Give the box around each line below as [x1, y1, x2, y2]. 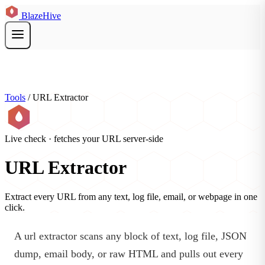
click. [5, 202, 25, 212]
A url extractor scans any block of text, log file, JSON [14, 230, 247, 242]
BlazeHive [21, 11, 61, 21]
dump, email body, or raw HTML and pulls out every [14, 247, 243, 260]
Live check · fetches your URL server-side [5, 134, 163, 144]
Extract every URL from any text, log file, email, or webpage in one [5, 191, 257, 202]
